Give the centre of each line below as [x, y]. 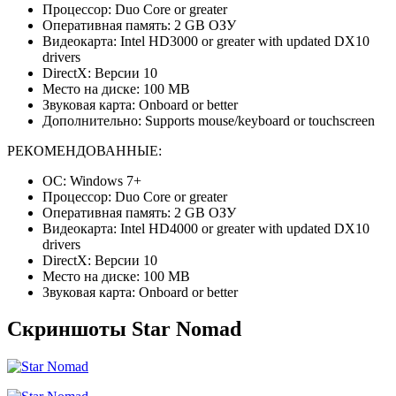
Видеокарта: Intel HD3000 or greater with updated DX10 [206, 41]
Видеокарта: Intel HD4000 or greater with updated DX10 [206, 228]
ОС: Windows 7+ [92, 180]
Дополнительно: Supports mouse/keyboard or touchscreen [209, 120]
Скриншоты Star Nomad [124, 329]
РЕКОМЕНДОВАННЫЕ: [84, 150]
